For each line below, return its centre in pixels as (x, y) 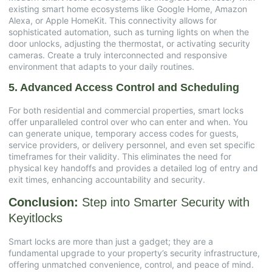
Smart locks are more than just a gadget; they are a (111, 241)
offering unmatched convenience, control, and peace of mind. (131, 264)
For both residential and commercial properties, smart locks (126, 110)
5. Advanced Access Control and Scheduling (124, 88)
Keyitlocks (36, 218)
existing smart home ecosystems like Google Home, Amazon (128, 8)
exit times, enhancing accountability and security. (107, 180)
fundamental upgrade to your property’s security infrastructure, (134, 253)
